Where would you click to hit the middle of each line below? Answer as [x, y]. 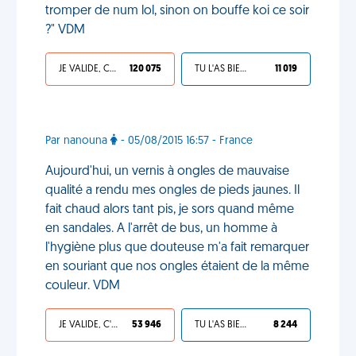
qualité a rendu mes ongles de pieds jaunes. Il [172, 191]
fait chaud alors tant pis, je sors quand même [170, 210]
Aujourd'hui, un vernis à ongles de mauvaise [167, 172]
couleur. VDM [83, 286]
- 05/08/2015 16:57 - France [185, 141]
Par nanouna [78, 141]
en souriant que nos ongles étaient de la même [177, 267]
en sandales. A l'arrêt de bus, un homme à [161, 229]
